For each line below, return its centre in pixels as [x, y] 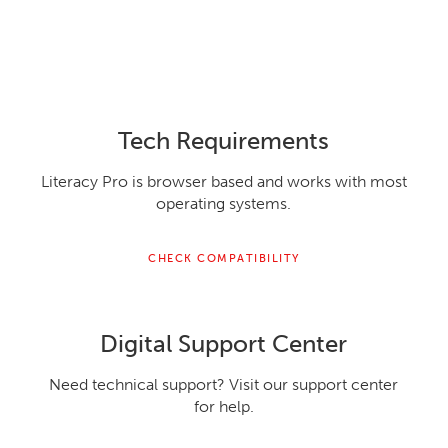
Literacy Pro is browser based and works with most [223, 181]
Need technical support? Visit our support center [224, 384]
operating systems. [224, 203]
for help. [223, 406]
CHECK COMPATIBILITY [224, 258]
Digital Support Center [224, 343]
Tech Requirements [224, 140]
